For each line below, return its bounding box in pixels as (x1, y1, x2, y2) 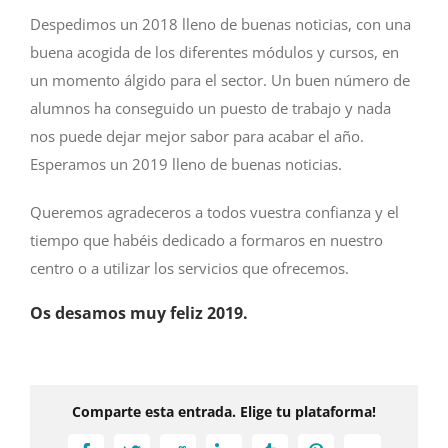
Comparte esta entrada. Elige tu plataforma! (72, 402, 376, 422)
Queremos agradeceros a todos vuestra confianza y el (30, 201, 399, 222)
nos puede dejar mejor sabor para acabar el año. (30, 125, 364, 146)
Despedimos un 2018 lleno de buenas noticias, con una (30, 13, 411, 34)
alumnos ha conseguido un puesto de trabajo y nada (30, 97, 391, 118)
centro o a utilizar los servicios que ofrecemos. (30, 257, 349, 278)
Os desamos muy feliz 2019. (30, 301, 248, 324)
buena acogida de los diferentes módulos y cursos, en (30, 41, 399, 62)
